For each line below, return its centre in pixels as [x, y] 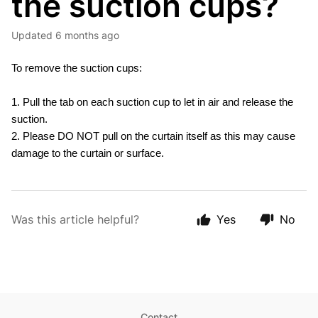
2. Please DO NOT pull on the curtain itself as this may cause [153, 136]
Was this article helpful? [75, 219]
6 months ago [87, 35]
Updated [35, 35]
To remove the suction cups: [77, 68]
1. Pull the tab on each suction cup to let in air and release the [152, 102]
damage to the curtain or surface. [88, 153]
